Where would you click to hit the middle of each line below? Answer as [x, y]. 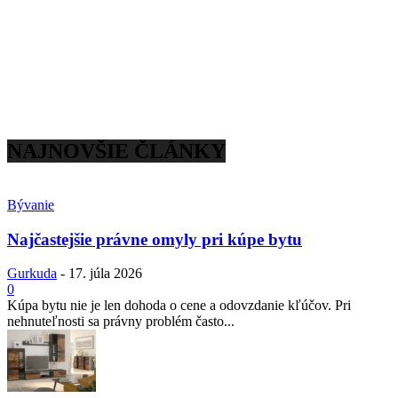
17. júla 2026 [105, 274]
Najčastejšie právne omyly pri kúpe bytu [155, 239]
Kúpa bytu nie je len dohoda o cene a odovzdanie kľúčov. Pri [179, 306]
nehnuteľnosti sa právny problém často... [121, 322]
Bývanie [31, 204]
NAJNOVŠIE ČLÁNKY [116, 151]
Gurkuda [32, 274]
